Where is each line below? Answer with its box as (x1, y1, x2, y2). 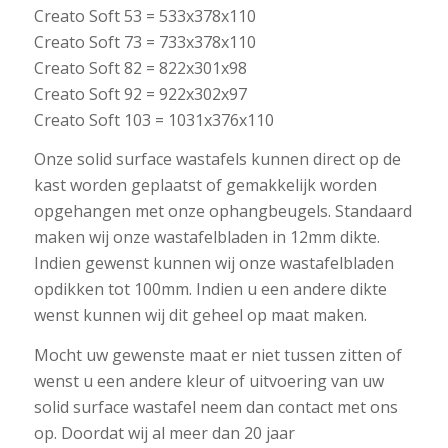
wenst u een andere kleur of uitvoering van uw (33, 369, 384, 392)
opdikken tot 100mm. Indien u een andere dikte (33, 278, 387, 301)
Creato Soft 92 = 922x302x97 (33, 82, 247, 105)
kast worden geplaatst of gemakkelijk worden (33, 174, 377, 197)
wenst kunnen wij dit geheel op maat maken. (33, 304, 367, 327)
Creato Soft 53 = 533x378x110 (33, 4, 256, 27)
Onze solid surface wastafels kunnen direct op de (33, 148, 401, 171)
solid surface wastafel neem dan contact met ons (33, 395, 398, 418)
